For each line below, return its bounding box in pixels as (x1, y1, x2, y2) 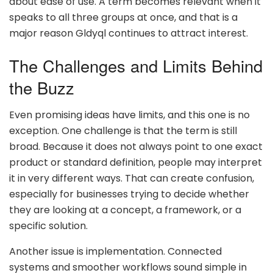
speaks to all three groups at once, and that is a (9, 10, 238, 24)
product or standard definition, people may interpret (9, 155, 262, 169)
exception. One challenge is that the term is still (9, 123, 237, 138)
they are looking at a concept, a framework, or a (9, 202, 241, 217)
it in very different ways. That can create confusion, (9, 171, 254, 185)
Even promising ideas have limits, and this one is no (9, 107, 250, 122)
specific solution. (9, 218, 88, 233)
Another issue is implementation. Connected (9, 244, 222, 258)
